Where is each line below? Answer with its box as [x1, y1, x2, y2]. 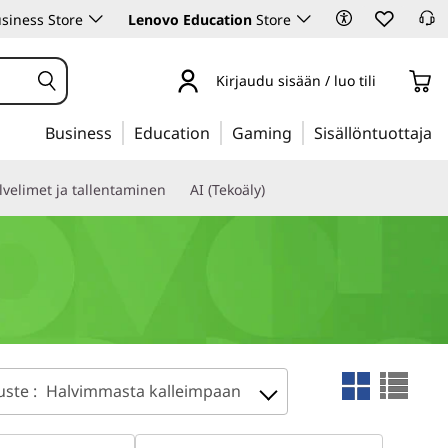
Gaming [232, 122, 292, 144]
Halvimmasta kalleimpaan [46, 380, 241, 402]
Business [45, 122, 112, 144]
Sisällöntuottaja [314, 122, 432, 144]
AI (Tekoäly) [190, 180, 265, 199]
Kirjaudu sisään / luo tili [215, 70, 376, 90]
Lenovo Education [128, 10, 252, 29]
